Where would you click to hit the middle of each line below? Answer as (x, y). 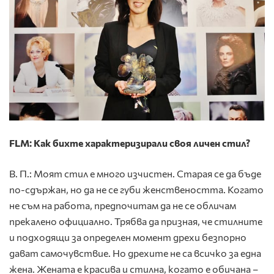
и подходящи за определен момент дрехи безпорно (128, 237)
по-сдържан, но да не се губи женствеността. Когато (136, 190)
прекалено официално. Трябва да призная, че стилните (136, 221)
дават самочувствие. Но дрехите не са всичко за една (135, 253)
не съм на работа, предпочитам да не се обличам (123, 206)
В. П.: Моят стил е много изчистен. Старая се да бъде (135, 174)
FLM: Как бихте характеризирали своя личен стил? (130, 143)
